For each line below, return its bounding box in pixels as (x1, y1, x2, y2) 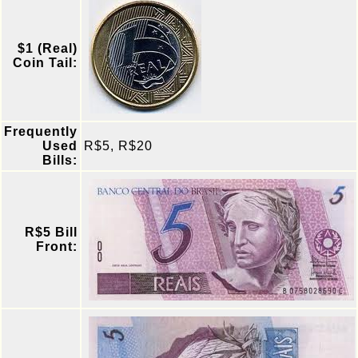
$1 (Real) (18, 42, 78, 55)
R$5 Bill (25, 225, 78, 239)
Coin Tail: (13, 56, 78, 70)
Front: (36, 240, 78, 253)
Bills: (42, 153, 78, 167)
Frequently (4, 125, 78, 138)
